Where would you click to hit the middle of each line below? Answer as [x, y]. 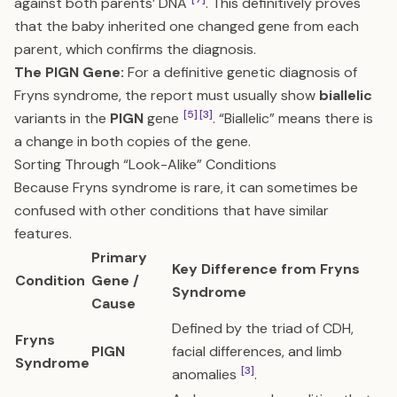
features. [43, 234]
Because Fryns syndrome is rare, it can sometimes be [186, 187]
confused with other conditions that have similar [171, 210]
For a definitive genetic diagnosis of [241, 72]
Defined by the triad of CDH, [263, 328]
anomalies [206, 374]
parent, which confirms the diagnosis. [135, 49]
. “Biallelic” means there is [293, 118]
